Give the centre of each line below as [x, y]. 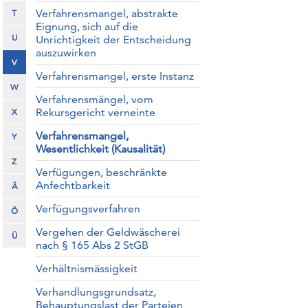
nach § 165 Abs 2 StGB [92, 245]
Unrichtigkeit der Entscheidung [113, 40]
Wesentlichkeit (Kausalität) [100, 149]
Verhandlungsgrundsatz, [96, 292]
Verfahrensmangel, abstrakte [107, 13]
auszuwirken [66, 53]
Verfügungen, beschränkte [101, 172]
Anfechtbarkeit [73, 185]
